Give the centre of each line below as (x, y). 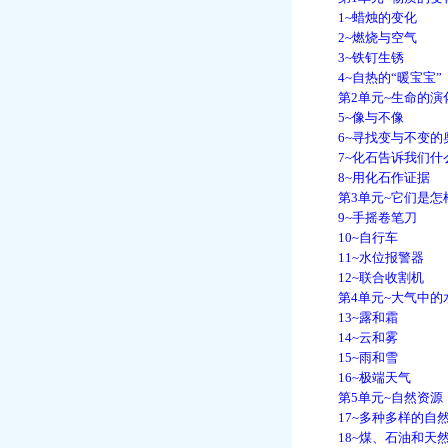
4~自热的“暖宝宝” (377, 77)
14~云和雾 (355, 337)
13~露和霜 (355, 317)
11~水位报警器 (368, 257)
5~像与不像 (358, 117)
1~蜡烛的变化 (364, 17)
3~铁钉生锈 (358, 57)
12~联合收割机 (368, 277)
